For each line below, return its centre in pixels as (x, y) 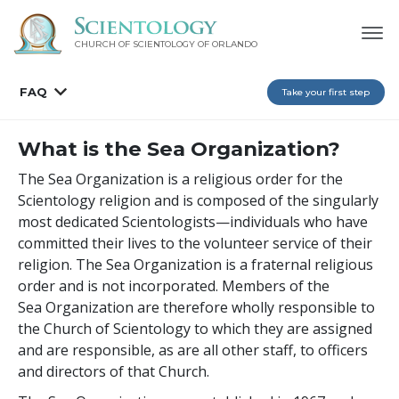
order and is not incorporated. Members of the (174, 285)
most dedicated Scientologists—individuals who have (193, 221)
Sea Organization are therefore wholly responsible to (196, 307)
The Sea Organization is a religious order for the (180, 179)
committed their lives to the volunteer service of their (195, 243)
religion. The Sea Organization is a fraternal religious (195, 264)
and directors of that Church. (115, 371)
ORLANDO (234, 45)
